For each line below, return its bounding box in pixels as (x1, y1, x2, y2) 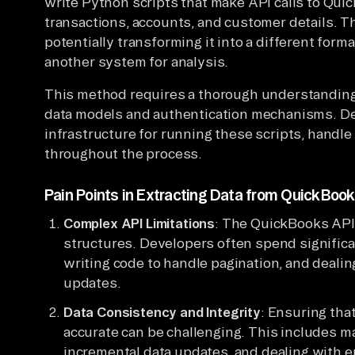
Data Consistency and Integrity (63, 303, 261, 319)
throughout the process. (44, 145, 203, 161)
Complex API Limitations (63, 215, 216, 231)
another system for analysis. (44, 53, 229, 69)
